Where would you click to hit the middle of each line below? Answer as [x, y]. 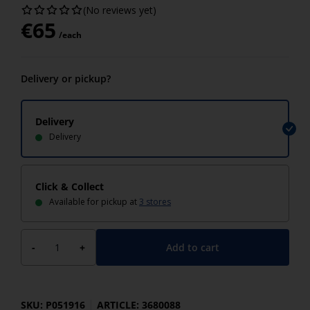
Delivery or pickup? [66, 79]
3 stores [155, 202]
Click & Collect [70, 186]
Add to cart [193, 247]
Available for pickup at [94, 202]
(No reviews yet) [120, 10]
